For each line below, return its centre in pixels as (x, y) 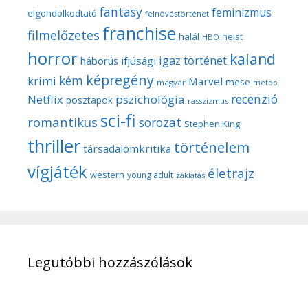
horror (53, 58)
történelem (212, 147)
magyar (171, 82)
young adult (150, 175)
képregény (120, 80)
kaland (253, 59)
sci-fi (118, 120)
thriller (54, 146)
